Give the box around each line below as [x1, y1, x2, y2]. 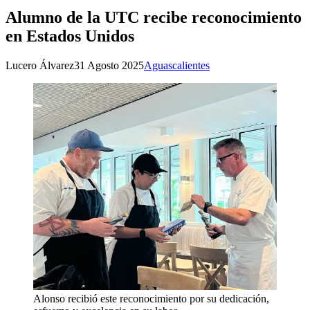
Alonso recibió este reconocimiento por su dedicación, [33, 293, 269, 305]
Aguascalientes [144, 60, 210, 72]
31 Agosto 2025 [74, 60, 144, 72]
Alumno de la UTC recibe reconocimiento [6, 8, 302, 27]
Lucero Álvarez [6, 60, 74, 72]
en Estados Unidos [6, 27, 134, 46]
